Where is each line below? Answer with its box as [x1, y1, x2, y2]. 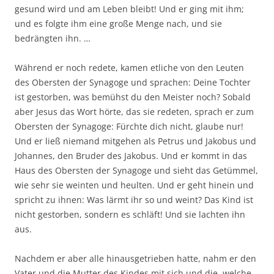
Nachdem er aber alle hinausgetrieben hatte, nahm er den [15, 253, 256, 264]
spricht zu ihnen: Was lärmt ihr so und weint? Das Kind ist [15, 194, 253, 206]
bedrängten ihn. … [15, 32, 91, 44]
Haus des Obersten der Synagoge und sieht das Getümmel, [15, 165, 258, 176]
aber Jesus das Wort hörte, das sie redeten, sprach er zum [15, 106, 254, 117]
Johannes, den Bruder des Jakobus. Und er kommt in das [15, 150, 247, 161]
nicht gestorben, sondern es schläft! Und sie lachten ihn [15, 209, 245, 220]
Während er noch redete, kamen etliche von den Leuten [15, 62, 244, 73]
